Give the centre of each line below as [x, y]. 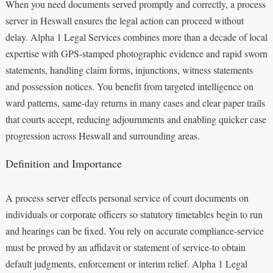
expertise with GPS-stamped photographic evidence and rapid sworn [136, 53]
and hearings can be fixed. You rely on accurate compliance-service [134, 230]
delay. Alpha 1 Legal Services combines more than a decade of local [136, 37]
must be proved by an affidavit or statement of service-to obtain [125, 247]
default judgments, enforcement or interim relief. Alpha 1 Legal [126, 263]
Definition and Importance [63, 163]
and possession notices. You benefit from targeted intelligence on [129, 86]
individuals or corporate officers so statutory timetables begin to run [134, 214]
